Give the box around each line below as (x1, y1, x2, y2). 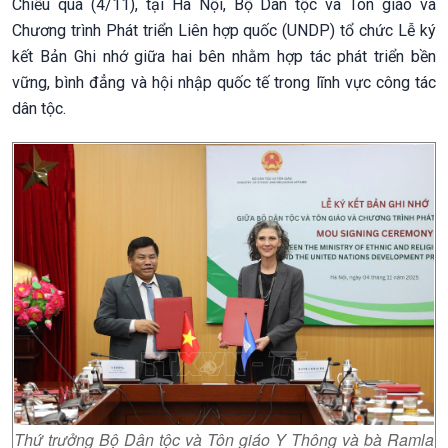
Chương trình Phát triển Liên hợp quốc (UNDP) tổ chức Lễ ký (12, 20, 436, 40)
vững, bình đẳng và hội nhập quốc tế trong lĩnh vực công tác (12, 72, 436, 92)
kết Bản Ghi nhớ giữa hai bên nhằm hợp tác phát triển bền (12, 46, 436, 66)
